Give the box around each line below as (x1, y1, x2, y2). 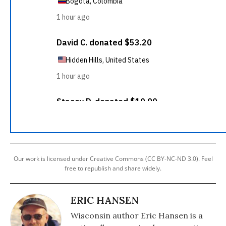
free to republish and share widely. (65, 164, 161, 173)
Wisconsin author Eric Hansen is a (71, 210, 203, 220)
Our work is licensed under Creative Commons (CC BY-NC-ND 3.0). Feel (13, 154, 213, 163)
